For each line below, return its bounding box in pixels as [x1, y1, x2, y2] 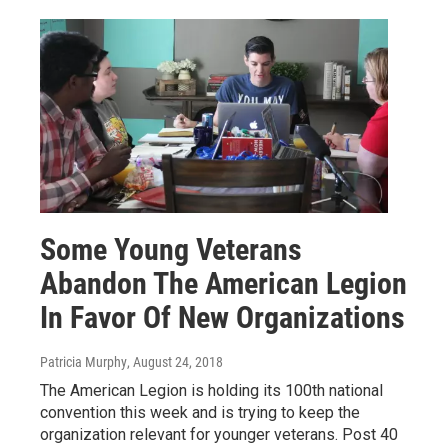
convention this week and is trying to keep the [40, 402, 360, 422]
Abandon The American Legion [40, 265, 407, 301]
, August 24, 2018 [127, 353, 223, 370]
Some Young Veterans [40, 231, 302, 267]
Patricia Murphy [40, 353, 127, 370]
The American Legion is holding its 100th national [40, 380, 383, 400]
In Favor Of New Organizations [40, 299, 405, 335]
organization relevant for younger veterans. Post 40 [40, 424, 398, 444]
